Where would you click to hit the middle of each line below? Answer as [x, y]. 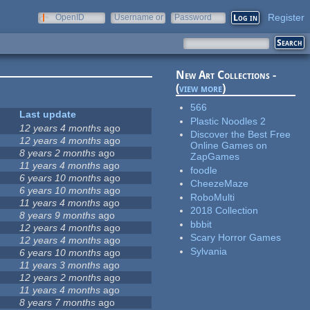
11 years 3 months [60, 265]
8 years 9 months [58, 216]
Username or [139, 17]
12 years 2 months [61, 278]
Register [286, 17]
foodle [204, 170]
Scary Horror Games [236, 238]
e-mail [126, 27]
